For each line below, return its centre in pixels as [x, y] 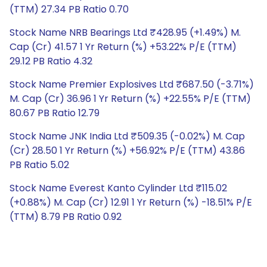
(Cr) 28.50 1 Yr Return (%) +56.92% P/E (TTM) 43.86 [127, 150]
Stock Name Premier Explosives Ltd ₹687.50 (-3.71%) [132, 84]
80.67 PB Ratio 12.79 [55, 113]
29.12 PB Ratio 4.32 [51, 61]
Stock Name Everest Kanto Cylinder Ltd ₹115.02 [118, 188]
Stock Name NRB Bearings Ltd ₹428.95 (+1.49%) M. [125, 32]
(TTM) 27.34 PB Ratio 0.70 [69, 9]
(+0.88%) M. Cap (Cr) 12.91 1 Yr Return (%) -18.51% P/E [131, 202]
